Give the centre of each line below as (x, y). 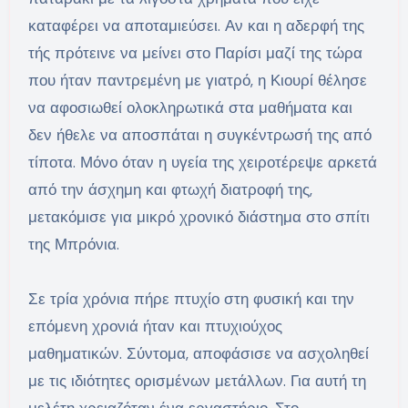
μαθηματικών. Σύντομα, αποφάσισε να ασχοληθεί (198, 354)
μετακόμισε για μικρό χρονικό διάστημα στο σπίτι (199, 217)
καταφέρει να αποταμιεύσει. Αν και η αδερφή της (196, 26)
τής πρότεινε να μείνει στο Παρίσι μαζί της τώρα (195, 53)
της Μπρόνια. (73, 245)
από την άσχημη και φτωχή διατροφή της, (170, 190)
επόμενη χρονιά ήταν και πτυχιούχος (155, 326)
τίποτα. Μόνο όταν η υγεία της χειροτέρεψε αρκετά (202, 163)
